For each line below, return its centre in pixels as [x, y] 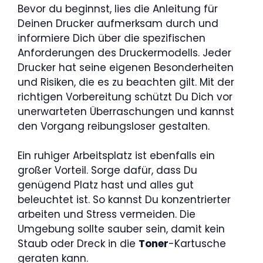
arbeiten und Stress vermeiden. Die [107, 214]
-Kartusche [197, 244]
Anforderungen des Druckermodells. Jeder [124, 53]
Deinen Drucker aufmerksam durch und [118, 23]
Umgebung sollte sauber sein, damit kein [121, 229]
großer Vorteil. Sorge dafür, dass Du [107, 170]
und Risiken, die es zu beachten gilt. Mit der [126, 82]
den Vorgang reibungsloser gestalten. [114, 126]
